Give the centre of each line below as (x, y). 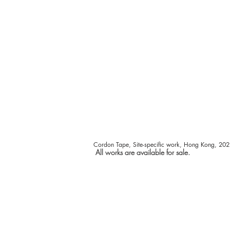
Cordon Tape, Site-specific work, (139, 145)
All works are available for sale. (143, 152)
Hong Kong (199, 145)
